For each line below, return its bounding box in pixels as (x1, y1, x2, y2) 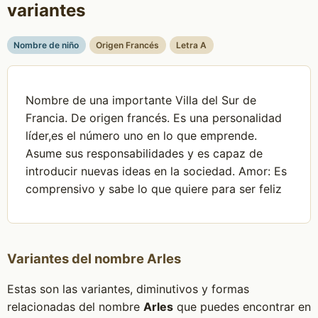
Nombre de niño (13, 40, 79, 51)
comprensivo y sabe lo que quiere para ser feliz (26, 181, 283, 196)
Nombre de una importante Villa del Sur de (26, 92, 257, 107)
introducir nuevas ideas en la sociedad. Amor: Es (26, 163, 287, 178)
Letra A (176, 40, 207, 51)
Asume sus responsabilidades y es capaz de (26, 146, 263, 160)
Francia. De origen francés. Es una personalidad (26, 110, 283, 125)
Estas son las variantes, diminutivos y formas (6, 282, 249, 296)
